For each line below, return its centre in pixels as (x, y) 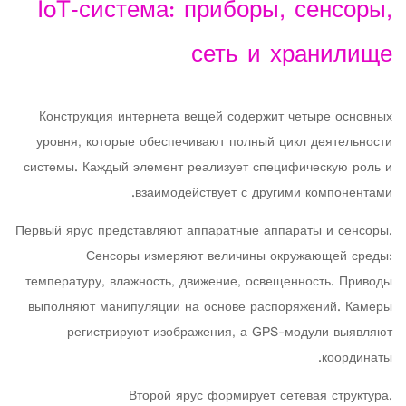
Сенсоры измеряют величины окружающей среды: (239, 257)
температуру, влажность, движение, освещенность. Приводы (209, 282)
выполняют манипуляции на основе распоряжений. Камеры (210, 308)
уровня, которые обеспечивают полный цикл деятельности (214, 143)
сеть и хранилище (292, 56)
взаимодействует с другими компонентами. (264, 193)
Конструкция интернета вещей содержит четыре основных (216, 117)
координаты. (357, 358)
